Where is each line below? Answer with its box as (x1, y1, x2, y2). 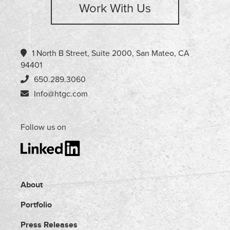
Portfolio (21, 200, 52, 210)
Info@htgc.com (34, 90, 88, 98)
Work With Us (79, 3, 151, 15)
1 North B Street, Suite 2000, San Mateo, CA (32, 49, 189, 57)
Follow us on (21, 123, 66, 131)
